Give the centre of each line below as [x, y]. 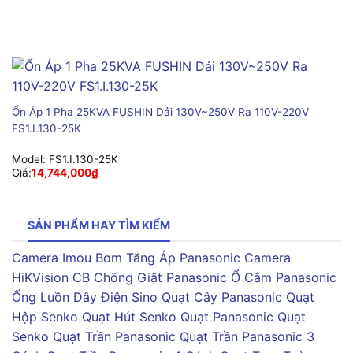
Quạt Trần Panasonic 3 [247, 336]
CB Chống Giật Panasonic [150, 277]
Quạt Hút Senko [129, 316]
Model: [30, 159]
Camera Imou [52, 257]
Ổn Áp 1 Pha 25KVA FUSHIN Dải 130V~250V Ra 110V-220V [160, 112]
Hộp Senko [45, 316]
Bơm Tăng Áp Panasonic [168, 257]
